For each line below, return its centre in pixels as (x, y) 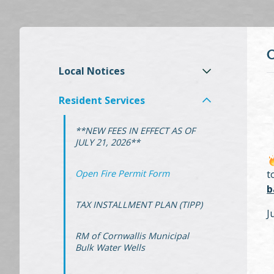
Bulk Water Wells (110, 247)
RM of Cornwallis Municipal (132, 235)
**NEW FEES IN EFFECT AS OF (135, 130)
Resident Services (102, 100)
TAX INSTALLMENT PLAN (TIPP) (139, 204)
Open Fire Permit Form (122, 173)
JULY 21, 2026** (108, 142)
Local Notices (92, 71)
